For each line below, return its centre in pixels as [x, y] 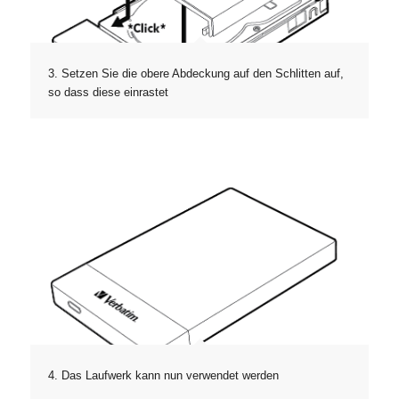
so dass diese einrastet [108, 93]
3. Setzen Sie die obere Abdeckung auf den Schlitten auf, [195, 74]
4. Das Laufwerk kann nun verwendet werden [163, 376]
